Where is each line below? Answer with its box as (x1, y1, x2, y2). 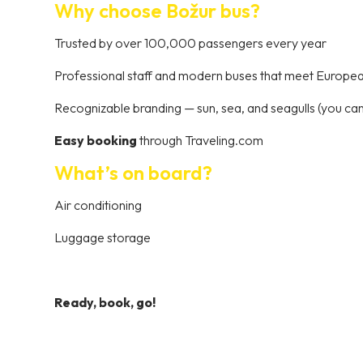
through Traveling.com (137, 132, 264, 149)
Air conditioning (54, 197, 143, 214)
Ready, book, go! (54, 294, 156, 311)
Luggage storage (54, 229, 152, 246)
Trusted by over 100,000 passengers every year (54, 35, 327, 52)
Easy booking (54, 132, 138, 149)
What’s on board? (54, 160, 213, 186)
